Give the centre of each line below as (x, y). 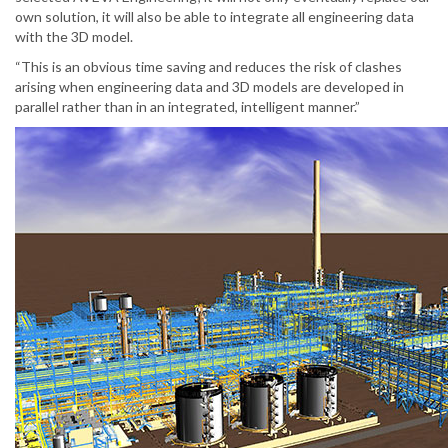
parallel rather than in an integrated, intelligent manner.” (187, 107)
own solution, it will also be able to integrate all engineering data (214, 17)
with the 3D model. (74, 37)
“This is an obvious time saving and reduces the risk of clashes (208, 67)
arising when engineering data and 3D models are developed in (209, 87)
